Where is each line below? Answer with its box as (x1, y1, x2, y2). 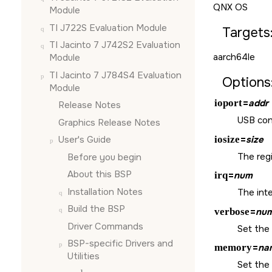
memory (214, 242, 252, 253)
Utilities (67, 250, 100, 262)
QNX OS (213, 1, 248, 13)
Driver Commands (67, 220, 143, 233)
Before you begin (67, 151, 141, 163)
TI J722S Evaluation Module (49, 21, 167, 34)
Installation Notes (67, 185, 143, 198)
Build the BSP (67, 203, 125, 215)
